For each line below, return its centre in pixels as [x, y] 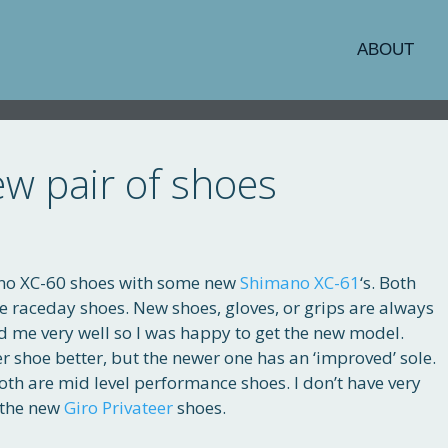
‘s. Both [388, 283]
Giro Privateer [118, 408]
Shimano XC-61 [300, 283]
